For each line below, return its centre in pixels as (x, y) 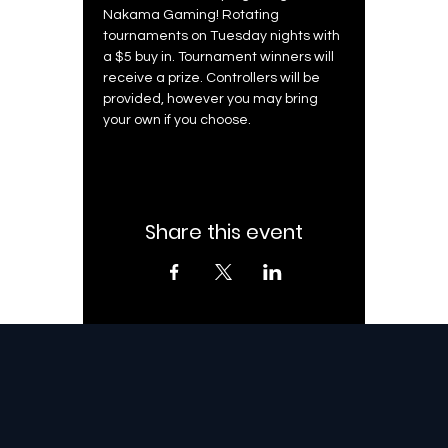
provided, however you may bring (211, 98)
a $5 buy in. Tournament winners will (219, 56)
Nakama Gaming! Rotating (192, 14)
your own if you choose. (178, 119)
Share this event (223, 231)
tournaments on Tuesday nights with (222, 35)
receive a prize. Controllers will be (212, 77)
